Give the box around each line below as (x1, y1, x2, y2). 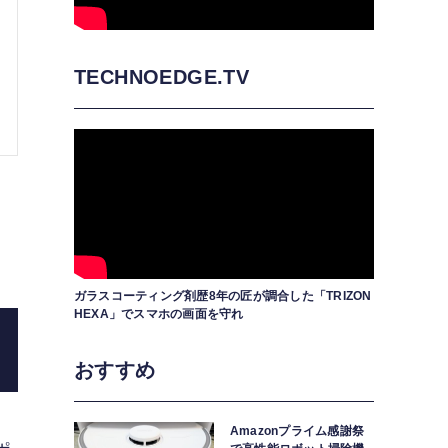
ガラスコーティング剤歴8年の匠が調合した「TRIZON (74, 288, 372, 303)
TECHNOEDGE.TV (74, 65, 250, 88)
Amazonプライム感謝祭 (230, 423, 365, 438)
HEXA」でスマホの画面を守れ (74, 306, 244, 321)
